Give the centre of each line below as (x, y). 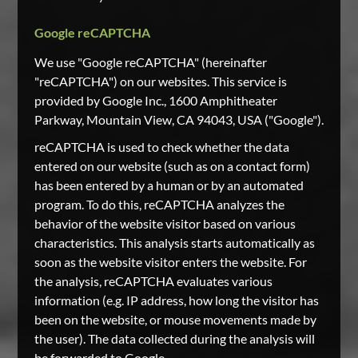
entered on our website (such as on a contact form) (172, 166)
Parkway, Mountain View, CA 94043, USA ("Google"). (179, 119)
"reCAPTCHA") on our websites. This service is (160, 81)
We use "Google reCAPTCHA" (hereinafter (150, 62)
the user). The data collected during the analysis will (174, 338)
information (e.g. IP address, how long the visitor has (176, 300)
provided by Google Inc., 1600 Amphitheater (155, 100)
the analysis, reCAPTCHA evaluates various (153, 281)
